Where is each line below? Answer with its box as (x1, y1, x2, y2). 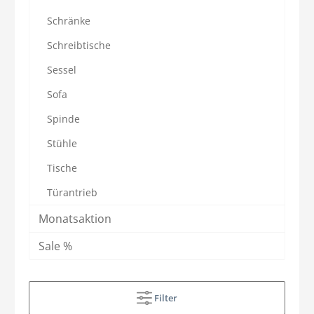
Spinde (47, 111, 80, 125)
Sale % (39, 238, 72, 254)
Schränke (47, 13, 90, 27)
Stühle (47, 136, 77, 150)
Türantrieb (47, 185, 97, 199)
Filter (154, 291, 177, 304)
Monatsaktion (39, 210, 111, 226)
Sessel (47, 62, 76, 76)
